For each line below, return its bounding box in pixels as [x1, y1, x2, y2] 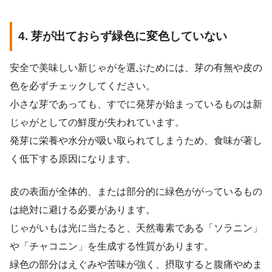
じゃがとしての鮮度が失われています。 [10, 117, 185, 127]
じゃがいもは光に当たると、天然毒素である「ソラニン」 [10, 222, 262, 233]
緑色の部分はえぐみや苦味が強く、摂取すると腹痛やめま [10, 259, 262, 270]
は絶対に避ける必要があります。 [10, 204, 155, 215]
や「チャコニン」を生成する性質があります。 [10, 240, 214, 251]
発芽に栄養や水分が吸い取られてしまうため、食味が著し [10, 135, 262, 146]
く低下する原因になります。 [10, 153, 136, 164]
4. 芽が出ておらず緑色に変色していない [18, 29, 227, 42]
